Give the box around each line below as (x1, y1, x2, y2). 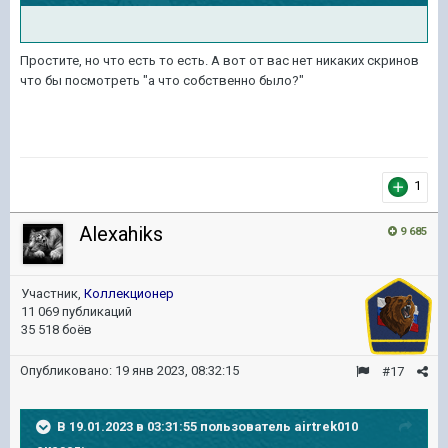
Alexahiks (79, 222, 163, 246)
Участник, (21, 286, 84, 301)
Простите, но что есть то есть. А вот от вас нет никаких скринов (20, 53, 419, 68)
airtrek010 (294, 418, 358, 434)
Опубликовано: (20, 363, 115, 378)
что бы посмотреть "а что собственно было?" (20, 73, 304, 88)
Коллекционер (84, 286, 174, 301)
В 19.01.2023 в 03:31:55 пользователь (57, 418, 294, 434)
